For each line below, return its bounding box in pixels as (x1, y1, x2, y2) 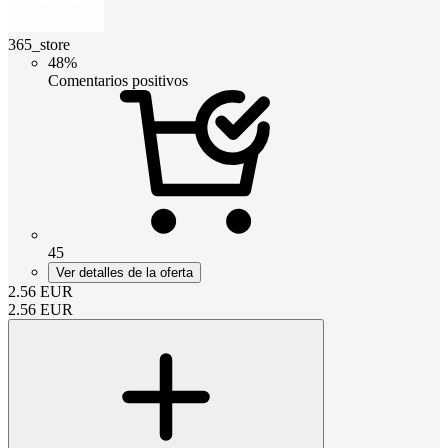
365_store (8, 35, 70, 53)
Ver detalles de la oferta (56, 264, 193, 280)
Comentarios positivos (48, 71, 188, 89)
